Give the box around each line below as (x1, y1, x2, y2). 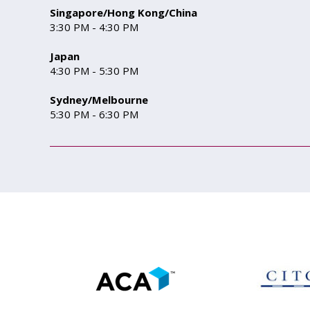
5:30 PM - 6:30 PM (50, 107, 138, 121)
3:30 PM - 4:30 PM (50, 20, 141, 34)
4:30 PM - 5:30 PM (50, 64, 141, 77)
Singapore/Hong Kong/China (50, 6, 197, 19)
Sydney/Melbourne (50, 93, 148, 107)
